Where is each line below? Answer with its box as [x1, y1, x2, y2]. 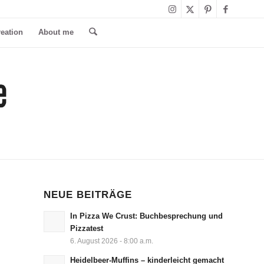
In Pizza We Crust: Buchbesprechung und [70, 212, 223, 220]
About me [38, 28, 74, 37]
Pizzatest [70, 224, 103, 233]
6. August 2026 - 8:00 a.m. [70, 237, 153, 245]
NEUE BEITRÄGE [43, 189, 132, 200]
